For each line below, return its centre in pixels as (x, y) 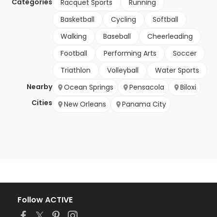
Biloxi (188, 87)
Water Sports (177, 70)
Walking (74, 37)
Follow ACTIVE (45, 200)
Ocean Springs (89, 87)
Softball (165, 20)
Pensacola (147, 87)
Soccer (185, 54)
